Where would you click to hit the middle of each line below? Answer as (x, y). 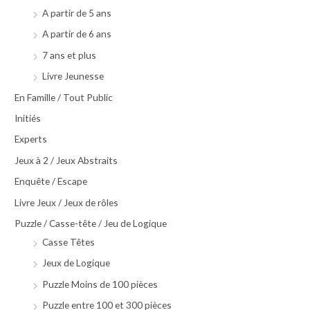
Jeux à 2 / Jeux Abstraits (66, 160)
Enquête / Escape (51, 181)
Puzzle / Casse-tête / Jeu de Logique (91, 223)
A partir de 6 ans (77, 34)
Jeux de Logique (76, 263)
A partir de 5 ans (77, 12)
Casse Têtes (69, 242)
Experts (31, 139)
